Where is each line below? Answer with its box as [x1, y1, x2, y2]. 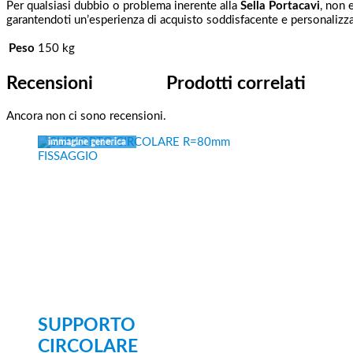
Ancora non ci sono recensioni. [6, 110, 166, 122]
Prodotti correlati [166, 74, 306, 92]
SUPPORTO [38, 317, 136, 335]
